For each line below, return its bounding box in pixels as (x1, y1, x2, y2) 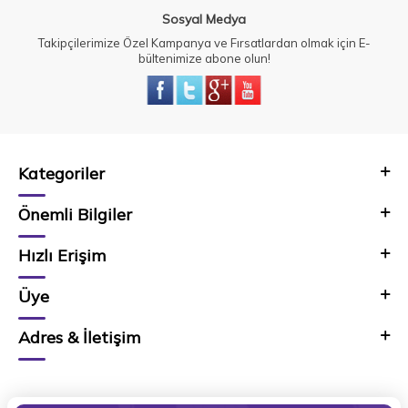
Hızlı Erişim (18, 245, 106, 267)
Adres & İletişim (18, 327, 140, 349)
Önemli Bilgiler (18, 204, 132, 226)
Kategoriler (18, 163, 105, 185)
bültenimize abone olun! (138, 51, 270, 66)
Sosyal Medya (162, 11, 246, 28)
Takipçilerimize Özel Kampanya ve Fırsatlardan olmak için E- (37, 36, 371, 51)
